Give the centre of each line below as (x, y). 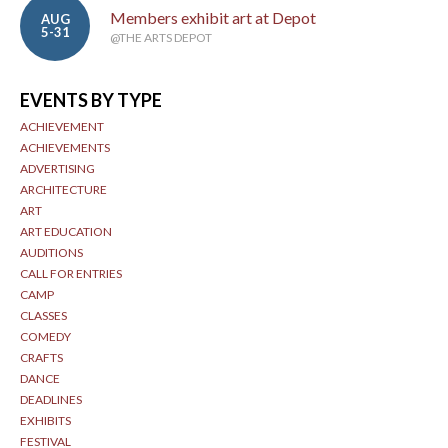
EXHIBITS (45, 420)
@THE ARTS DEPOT (161, 37)
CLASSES (43, 315)
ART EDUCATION (66, 231)
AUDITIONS (51, 252)
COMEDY (45, 336)
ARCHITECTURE (63, 189)
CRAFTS (41, 357)
